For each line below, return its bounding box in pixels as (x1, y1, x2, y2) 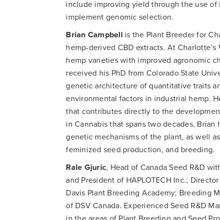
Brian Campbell (66, 29, 123, 40)
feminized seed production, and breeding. (66, 144, 215, 155)
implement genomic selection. (66, 12, 174, 22)
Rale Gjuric (66, 162, 107, 172)
